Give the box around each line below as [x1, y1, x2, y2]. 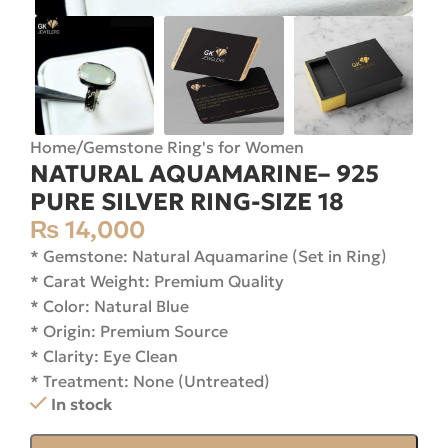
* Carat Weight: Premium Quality [30, 271, 284, 292]
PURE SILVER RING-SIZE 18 [30, 187, 344, 218]
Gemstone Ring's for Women [83, 137, 304, 158]
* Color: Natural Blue [30, 296, 189, 317]
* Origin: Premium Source [30, 321, 228, 342]
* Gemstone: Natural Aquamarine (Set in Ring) [30, 246, 387, 267]
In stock [50, 394, 112, 415]
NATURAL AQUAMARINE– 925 [30, 159, 379, 190]
